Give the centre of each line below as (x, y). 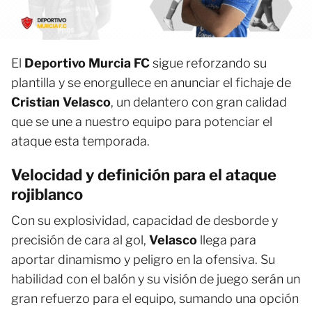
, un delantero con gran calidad (199, 102)
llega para (227, 240)
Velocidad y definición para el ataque (144, 175)
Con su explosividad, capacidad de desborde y (145, 221)
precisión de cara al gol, (80, 240)
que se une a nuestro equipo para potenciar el (142, 122)
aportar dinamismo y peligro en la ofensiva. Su (143, 260)
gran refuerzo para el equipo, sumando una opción (155, 299)
